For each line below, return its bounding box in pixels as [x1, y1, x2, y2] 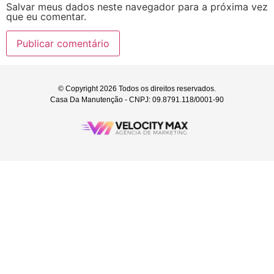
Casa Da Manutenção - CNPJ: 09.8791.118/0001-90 [50, 95, 224, 104]
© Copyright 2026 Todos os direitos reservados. [58, 84, 216, 93]
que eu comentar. [6, 10, 86, 23]
